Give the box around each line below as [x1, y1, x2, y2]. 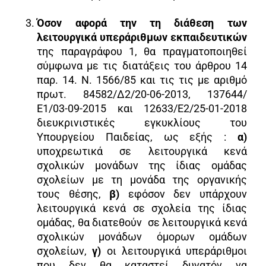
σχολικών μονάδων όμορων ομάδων [37, 230, 247, 243]
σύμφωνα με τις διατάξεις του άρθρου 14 [37, 59, 247, 72]
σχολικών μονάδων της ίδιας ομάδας [37, 159, 247, 172]
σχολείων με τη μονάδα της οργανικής [37, 173, 247, 186]
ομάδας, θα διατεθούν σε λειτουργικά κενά [37, 216, 247, 229]
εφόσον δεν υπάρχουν [128, 187, 247, 200]
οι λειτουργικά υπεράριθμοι [106, 244, 247, 257]
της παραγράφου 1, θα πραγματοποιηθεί [37, 45, 247, 58]
